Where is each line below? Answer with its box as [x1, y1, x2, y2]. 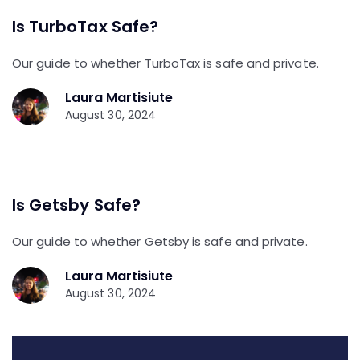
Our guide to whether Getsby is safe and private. [12, 232, 308, 250]
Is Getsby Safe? [12, 193, 141, 216]
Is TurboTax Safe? [12, 14, 158, 38]
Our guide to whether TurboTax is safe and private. [12, 54, 319, 72]
